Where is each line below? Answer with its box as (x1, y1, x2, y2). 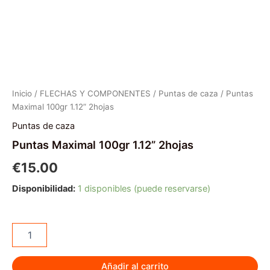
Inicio (12, 89, 32, 99)
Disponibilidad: (12, 183, 75, 194)
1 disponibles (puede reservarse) (78, 183, 210, 194)
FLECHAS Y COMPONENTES (40, 89, 151, 99)
